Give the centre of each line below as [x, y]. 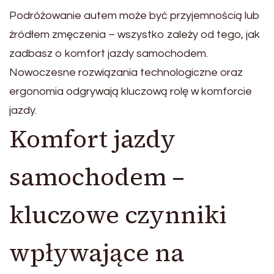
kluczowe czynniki [118, 214]
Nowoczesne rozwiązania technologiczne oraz [126, 72]
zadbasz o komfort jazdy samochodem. [109, 53]
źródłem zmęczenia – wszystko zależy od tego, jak [135, 34]
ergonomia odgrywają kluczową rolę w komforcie [131, 91]
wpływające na [97, 252]
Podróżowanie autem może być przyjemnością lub [135, 15]
